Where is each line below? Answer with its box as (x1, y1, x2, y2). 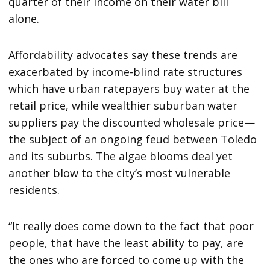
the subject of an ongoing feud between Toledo (8, 132, 257, 147)
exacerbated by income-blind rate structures (8, 64, 243, 80)
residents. (8, 183, 60, 198)
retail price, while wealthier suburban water (8, 98, 238, 113)
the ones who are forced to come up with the (8, 253, 245, 268)
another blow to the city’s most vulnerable (8, 166, 231, 181)
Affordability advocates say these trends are (8, 48, 238, 63)
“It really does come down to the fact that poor (8, 219, 254, 234)
